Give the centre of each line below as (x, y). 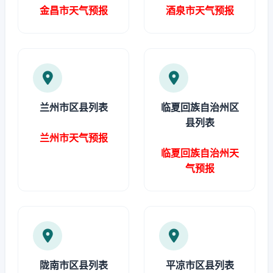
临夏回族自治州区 (200, 107)
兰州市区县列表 (73, 107)
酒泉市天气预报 (200, 10)
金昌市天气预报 (73, 10)
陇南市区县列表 (73, 265)
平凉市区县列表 (200, 265)
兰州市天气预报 (73, 138)
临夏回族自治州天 (200, 153)
